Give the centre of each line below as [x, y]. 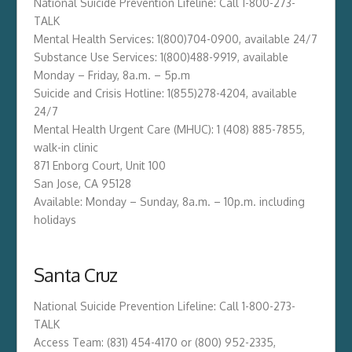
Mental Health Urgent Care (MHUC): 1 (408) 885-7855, [169, 129]
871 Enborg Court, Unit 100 [99, 165]
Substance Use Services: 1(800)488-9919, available [161, 57]
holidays [55, 219]
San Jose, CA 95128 [82, 183]
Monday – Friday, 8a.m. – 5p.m [112, 75]
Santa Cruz [75, 274]
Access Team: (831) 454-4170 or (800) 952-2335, [154, 342]
